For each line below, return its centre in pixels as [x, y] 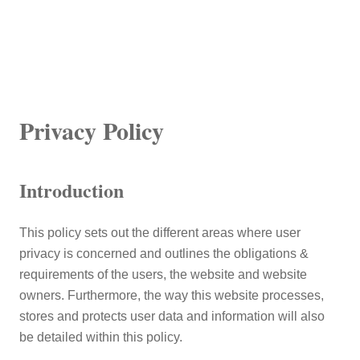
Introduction [72, 190]
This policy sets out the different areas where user [160, 233]
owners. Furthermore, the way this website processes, [172, 295]
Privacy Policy [92, 130]
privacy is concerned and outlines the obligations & [164, 254]
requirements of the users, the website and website [163, 274]
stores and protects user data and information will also [172, 316]
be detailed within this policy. [101, 337]
